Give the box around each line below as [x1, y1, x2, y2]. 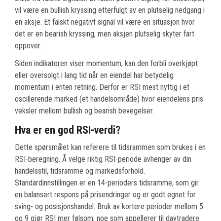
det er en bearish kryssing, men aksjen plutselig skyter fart [15, 29, 194, 39]
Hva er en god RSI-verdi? [15, 124, 120, 137]
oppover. [15, 41, 41, 51]
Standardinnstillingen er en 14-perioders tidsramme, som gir [15, 178, 199, 188]
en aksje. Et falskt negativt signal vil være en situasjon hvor [15, 17, 195, 27]
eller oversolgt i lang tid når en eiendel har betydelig [15, 71, 174, 80]
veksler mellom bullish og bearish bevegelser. [15, 106, 154, 116]
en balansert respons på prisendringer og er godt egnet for [15, 190, 196, 200]
